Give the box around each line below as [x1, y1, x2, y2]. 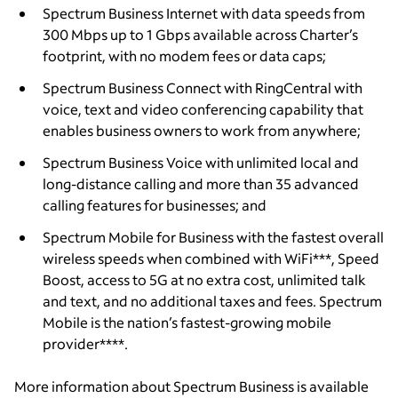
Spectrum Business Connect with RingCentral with [43, 78, 362, 98]
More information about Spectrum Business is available [14, 377, 369, 396]
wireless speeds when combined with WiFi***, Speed [43, 249, 379, 268]
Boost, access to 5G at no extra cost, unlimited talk [43, 270, 366, 290]
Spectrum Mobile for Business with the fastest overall [43, 227, 384, 247]
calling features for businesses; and [43, 195, 267, 215]
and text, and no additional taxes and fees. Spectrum [43, 291, 382, 311]
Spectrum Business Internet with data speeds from [43, 4, 365, 23]
